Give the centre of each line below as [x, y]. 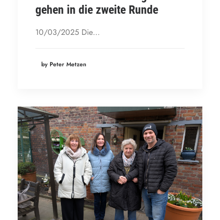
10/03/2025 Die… [68, 32]
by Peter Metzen [64, 65]
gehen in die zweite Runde [97, 10]
